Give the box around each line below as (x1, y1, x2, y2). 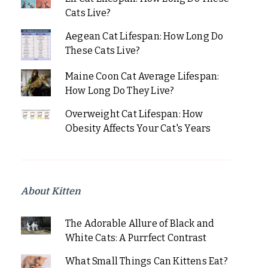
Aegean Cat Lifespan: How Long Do (65, 31, 224, 42)
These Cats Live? (65, 45, 141, 57)
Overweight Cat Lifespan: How (65, 108, 203, 120)
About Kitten (21, 186, 81, 197)
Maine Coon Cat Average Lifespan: (65, 71, 220, 83)
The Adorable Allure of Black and (65, 218, 215, 230)
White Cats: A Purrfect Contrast (65, 232, 207, 244)
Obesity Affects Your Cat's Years (65, 123, 211, 135)
